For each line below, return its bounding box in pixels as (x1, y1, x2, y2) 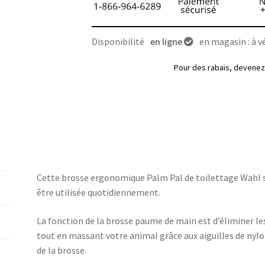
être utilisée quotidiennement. (37, 186, 161, 198)
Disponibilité (91, 35, 144, 47)
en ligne (150, 35, 182, 47)
